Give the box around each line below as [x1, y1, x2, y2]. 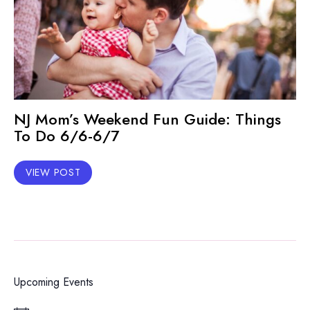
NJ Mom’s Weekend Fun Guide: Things [14, 108, 281, 130]
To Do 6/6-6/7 [14, 125, 119, 147]
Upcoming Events [14, 274, 93, 290]
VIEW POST [26, 165, 81, 179]
